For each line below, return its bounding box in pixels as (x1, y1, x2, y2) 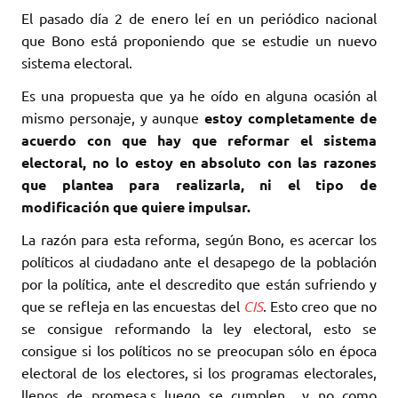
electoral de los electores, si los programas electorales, (21, 363, 377, 382)
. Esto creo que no (262, 297, 378, 315)
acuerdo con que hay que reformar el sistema (21, 131, 377, 150)
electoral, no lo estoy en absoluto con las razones (21, 153, 377, 172)
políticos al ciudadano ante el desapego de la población (21, 252, 377, 271)
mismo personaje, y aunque (21, 108, 205, 127)
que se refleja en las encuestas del (21, 297, 243, 315)
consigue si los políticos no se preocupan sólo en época (21, 341, 377, 360)
